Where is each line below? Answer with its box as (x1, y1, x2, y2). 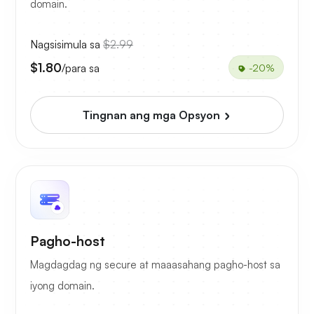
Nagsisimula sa (30, 37, 103, 52)
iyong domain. (30, 279, 95, 293)
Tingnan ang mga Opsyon (83, 108, 223, 123)
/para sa (62, 60, 100, 75)
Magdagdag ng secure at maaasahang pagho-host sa (30, 258, 280, 272)
